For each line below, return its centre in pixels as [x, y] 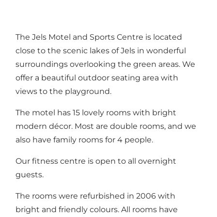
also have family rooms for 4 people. [84, 139]
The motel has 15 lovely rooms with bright [96, 112]
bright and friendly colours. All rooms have [97, 209]
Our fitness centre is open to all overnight [96, 161]
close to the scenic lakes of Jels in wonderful [101, 50]
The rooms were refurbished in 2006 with [95, 196]
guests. [30, 174]
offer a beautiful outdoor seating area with [97, 77]
